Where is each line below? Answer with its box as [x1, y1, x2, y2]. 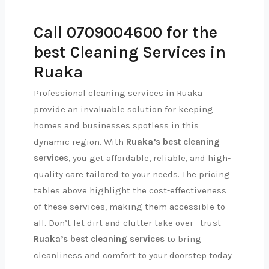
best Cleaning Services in [34, 43, 226, 62]
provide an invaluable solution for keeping [34, 104, 213, 115]
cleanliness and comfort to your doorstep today [34, 250, 232, 261]
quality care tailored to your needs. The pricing [34, 169, 230, 180]
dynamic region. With [34, 136, 126, 147]
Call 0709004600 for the [34, 23, 217, 42]
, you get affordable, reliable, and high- [68, 153, 231, 163]
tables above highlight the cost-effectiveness [34, 185, 226, 196]
